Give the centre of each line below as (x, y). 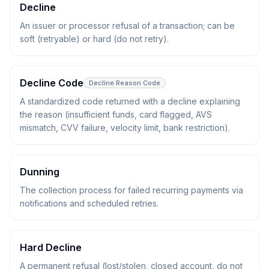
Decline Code (52, 83)
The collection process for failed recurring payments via (131, 190)
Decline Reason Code (125, 83)
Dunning (40, 172)
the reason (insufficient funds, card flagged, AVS (116, 114)
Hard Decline (51, 247)
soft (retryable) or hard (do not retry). (94, 39)
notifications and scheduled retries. (89, 203)
